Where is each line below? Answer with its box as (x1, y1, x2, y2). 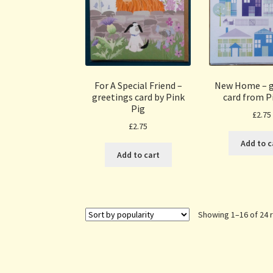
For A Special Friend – (94, 79, 182, 91)
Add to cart (116, 149, 160, 161)
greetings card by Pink (91, 90, 185, 103)
